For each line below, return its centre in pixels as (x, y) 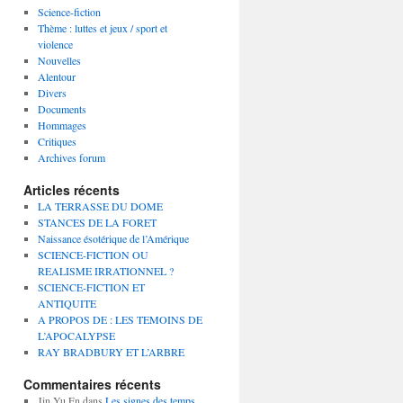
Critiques (57, 141)
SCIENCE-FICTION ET (91, 287)
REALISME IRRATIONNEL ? (105, 271)
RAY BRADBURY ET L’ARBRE (111, 352)
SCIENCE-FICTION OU (93, 255)
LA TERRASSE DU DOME (100, 206)
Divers (52, 93)
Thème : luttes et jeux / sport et (102, 28)
